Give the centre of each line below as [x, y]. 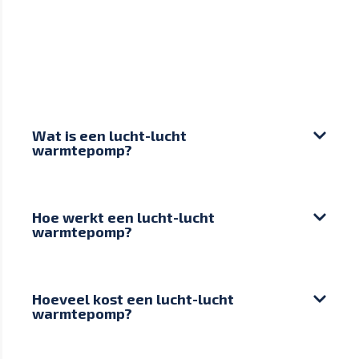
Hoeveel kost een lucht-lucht [133, 298]
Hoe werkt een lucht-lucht [123, 217]
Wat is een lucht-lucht [109, 135]
